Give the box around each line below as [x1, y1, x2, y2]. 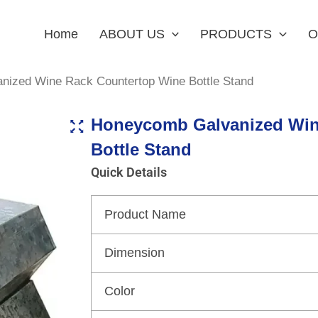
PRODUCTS [200, 26, 273, 41]
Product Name [104, 207, 186, 221]
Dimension [104, 245, 165, 260]
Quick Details [91, 164, 167, 180]
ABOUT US [99, 26, 165, 41]
